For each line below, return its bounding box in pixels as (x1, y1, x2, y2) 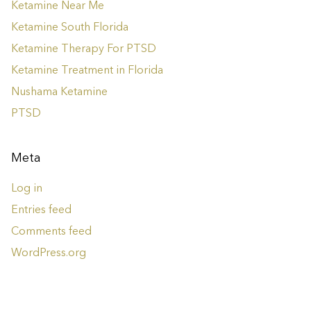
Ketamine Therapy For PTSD (11, 44, 156, 56)
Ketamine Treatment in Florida (11, 65, 163, 77)
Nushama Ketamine (11, 87, 108, 99)
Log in (11, 183, 42, 195)
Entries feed (11, 205, 72, 217)
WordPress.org (11, 248, 86, 260)
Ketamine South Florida (11, 22, 128, 34)
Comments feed (11, 226, 92, 238)
